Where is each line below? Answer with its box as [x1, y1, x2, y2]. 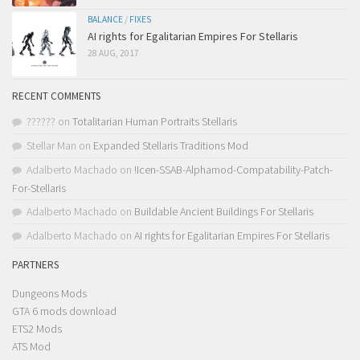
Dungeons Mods [12, 286, 87, 301]
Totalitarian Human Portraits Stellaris [72, 114, 237, 129]
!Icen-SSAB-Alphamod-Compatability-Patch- [134, 162, 333, 178]
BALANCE [88, 14, 123, 26]
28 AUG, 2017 [88, 47, 139, 59]
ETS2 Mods [12, 321, 62, 337]
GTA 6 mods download [12, 304, 117, 319]
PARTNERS [12, 258, 59, 272]
